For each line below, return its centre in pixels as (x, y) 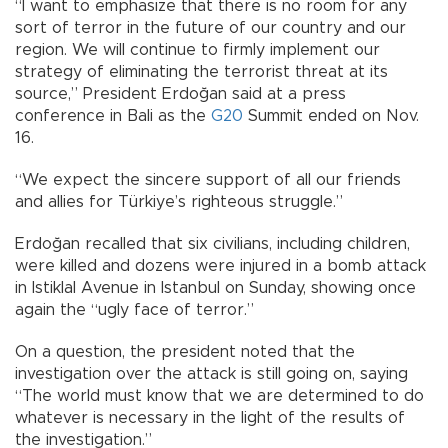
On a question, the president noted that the (185, 351)
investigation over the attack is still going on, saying (211, 373)
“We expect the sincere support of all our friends (208, 179)
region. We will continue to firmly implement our (197, 49)
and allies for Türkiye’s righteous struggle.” (179, 201)
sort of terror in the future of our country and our (210, 27)
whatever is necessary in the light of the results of (210, 417)
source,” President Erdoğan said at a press (180, 93)
